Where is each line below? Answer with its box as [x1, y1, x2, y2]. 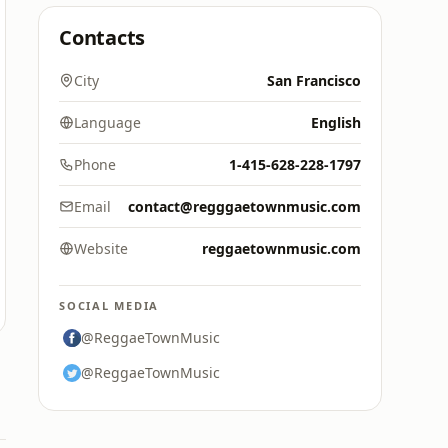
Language [74, 113, 141, 132]
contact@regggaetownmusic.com [128, 197, 361, 216]
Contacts [59, 24, 146, 51]
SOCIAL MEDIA [59, 298, 160, 313]
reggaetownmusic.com [202, 239, 361, 258]
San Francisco [267, 71, 361, 90]
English [311, 113, 361, 132]
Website [74, 239, 128, 258]
